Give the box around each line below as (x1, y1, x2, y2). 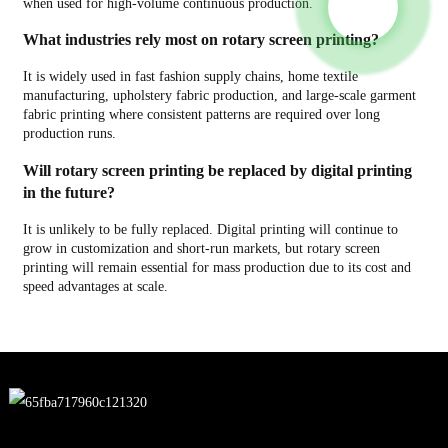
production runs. (22, 126, 116, 142)
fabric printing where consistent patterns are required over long (22, 107, 380, 123)
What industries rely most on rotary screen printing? (22, 30, 379, 49)
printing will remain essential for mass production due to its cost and (22, 260, 411, 276)
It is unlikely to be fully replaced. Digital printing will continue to (22, 222, 398, 238)
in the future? (22, 182, 115, 202)
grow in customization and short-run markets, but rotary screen (22, 241, 380, 257)
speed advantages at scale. (22, 279, 168, 295)
